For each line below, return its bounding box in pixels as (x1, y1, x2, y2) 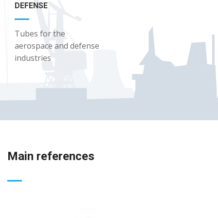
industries (15, 53, 51, 64)
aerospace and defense (15, 40, 99, 52)
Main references (7, 149, 94, 163)
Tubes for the (15, 28, 65, 39)
